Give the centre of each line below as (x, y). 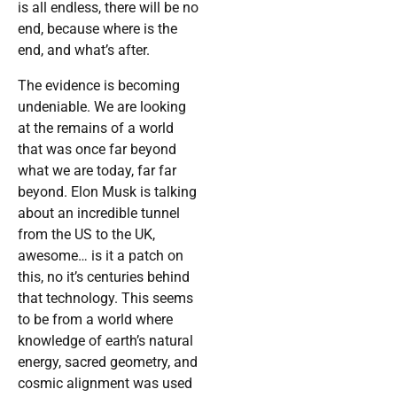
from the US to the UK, (86, 235)
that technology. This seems (105, 299)
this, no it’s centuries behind (104, 277)
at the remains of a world (96, 128)
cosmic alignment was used (105, 384)
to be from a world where (95, 320)
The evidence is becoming (99, 86)
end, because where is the (97, 29)
